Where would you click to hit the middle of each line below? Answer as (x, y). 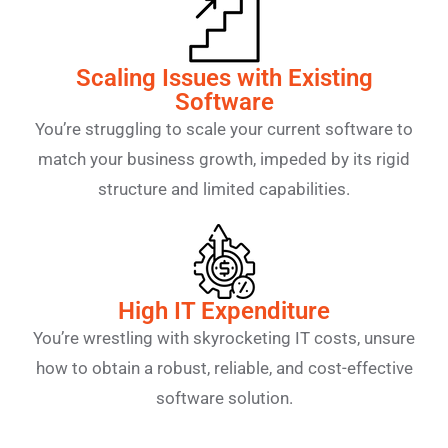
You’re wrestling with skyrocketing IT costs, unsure (224, 338)
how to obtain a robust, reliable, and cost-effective (224, 368)
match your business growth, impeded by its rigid (224, 159)
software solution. (224, 398)
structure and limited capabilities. (224, 189)
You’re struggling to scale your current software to (224, 129)
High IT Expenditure (224, 311)
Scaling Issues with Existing (224, 78)
